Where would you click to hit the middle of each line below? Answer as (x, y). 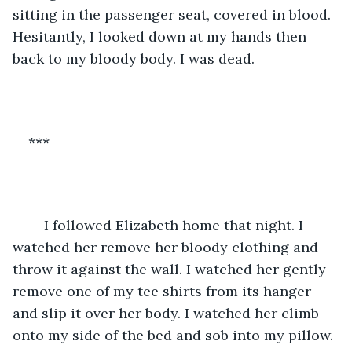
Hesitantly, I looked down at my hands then (161, 36)
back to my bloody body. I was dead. (136, 58)
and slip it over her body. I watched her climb (168, 313)
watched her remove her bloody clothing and (167, 247)
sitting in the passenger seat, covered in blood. (174, 14)
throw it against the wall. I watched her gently (171, 269)
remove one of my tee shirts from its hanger (164, 291)
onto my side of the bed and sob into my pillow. (175, 335)
